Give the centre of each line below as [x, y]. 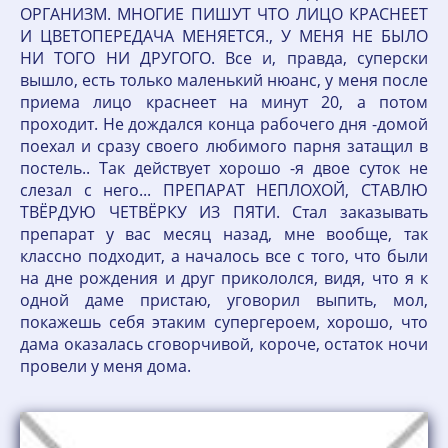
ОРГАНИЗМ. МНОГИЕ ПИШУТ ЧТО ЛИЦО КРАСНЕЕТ [224, 14]
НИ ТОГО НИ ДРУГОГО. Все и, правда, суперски [224, 58]
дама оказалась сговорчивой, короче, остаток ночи [224, 344]
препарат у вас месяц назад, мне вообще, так [224, 234]
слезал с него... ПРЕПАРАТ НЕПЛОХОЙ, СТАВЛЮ [224, 190]
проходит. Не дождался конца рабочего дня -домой [224, 124]
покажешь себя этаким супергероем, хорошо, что [224, 322]
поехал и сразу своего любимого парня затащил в [224, 146]
